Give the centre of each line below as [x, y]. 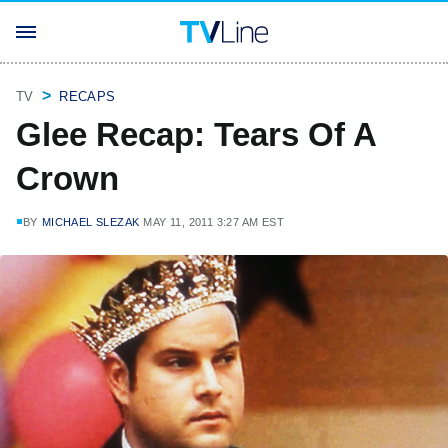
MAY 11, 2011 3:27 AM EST [214, 222]
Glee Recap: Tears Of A [196, 134]
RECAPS [87, 96]
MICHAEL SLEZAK [90, 222]
